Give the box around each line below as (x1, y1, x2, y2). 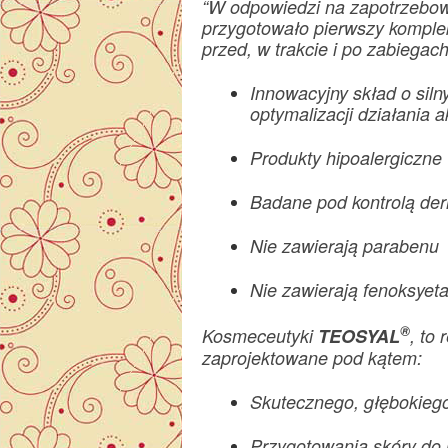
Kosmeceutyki (202, 323, 318, 348)
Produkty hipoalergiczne (250, 145, 442, 170)
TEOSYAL (318, 323, 400, 349)
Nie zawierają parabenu (250, 233, 439, 258)
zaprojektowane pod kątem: (202, 345, 422, 370)
